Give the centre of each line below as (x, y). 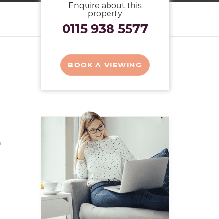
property (105, 13)
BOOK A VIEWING (105, 65)
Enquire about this (105, 6)
